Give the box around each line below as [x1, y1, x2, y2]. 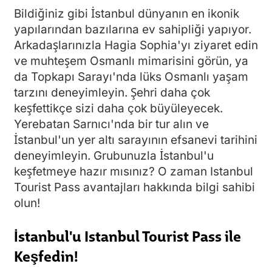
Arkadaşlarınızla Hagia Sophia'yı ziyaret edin [14, 38, 258, 52]
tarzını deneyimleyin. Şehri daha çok [14, 85, 210, 100]
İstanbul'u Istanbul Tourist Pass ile [14, 224, 241, 246]
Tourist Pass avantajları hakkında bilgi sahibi [14, 180, 255, 194]
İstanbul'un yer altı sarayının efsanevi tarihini [14, 132, 257, 147]
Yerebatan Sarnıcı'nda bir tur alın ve [14, 117, 209, 131]
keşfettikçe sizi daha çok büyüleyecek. [14, 101, 223, 115]
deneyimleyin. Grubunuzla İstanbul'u [14, 148, 214, 163]
